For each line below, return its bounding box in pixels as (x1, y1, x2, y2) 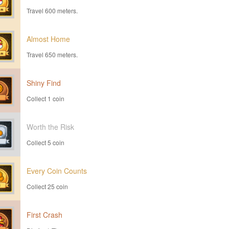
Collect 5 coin (27, 138, 64, 147)
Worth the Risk (27, 122, 74, 132)
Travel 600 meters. (27, 6, 78, 15)
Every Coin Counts (27, 166, 87, 176)
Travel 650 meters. (27, 50, 78, 59)
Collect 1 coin (27, 94, 64, 103)
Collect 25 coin (27, 182, 68, 191)
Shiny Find (27, 78, 61, 88)
